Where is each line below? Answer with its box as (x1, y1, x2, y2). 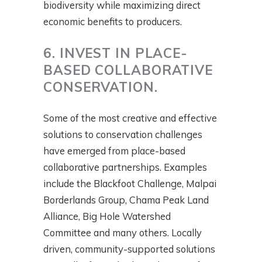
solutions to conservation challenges (43, 128, 202, 141)
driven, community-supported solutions (43, 243, 215, 256)
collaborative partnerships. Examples (43, 161, 207, 174)
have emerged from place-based (43, 144, 185, 157)
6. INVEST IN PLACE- (43, 44, 188, 62)
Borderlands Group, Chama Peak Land (43, 194, 209, 206)
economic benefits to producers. (43, 15, 184, 28)
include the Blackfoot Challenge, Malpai (43, 177, 216, 190)
